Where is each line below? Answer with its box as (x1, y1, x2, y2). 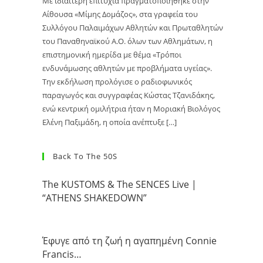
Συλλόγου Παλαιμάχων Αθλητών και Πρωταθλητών (42, 22, 224, 33)
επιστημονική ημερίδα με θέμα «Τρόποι (42, 49, 182, 60)
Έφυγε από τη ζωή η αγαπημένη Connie (42, 234, 217, 248)
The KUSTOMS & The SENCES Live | (42, 178, 197, 191)
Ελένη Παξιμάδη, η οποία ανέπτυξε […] (42, 116, 177, 127)
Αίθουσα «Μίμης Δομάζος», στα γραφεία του (42, 8, 198, 19)
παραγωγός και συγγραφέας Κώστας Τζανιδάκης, (42, 89, 215, 100)
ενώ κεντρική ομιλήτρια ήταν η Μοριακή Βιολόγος (42, 103, 221, 114)
